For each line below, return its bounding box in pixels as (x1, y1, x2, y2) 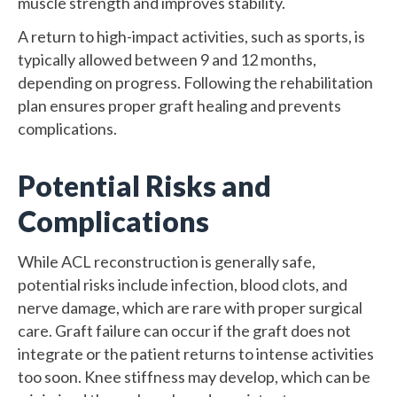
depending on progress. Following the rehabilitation (18, 72, 373, 92)
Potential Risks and (18, 167, 271, 203)
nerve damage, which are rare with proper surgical (18, 297, 362, 317)
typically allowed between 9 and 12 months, (18, 49, 316, 69)
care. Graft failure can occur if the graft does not (18, 320, 351, 340)
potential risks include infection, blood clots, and (18, 274, 347, 294)
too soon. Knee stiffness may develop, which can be (18, 366, 370, 386)
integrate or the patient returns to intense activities (18, 343, 374, 363)
